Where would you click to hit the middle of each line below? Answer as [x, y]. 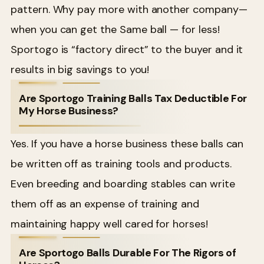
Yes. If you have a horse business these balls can [127, 143]
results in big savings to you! [80, 69]
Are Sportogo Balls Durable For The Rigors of [128, 253]
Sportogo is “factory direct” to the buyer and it [127, 49]
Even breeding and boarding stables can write [123, 184]
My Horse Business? [69, 110]
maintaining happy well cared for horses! [109, 224]
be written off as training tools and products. [121, 164]
